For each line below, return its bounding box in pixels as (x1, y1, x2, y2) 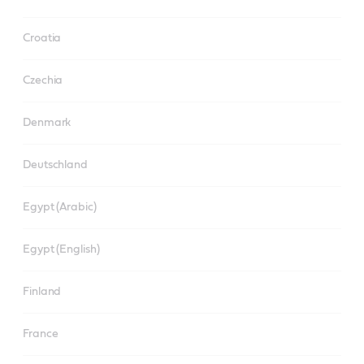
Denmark (23, 117, 71, 128)
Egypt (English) (23, 244, 100, 255)
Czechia (23, 75, 63, 86)
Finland (23, 286, 62, 297)
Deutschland (23, 159, 88, 171)
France (23, 328, 58, 340)
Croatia (23, 32, 62, 44)
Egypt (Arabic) (23, 201, 97, 213)
